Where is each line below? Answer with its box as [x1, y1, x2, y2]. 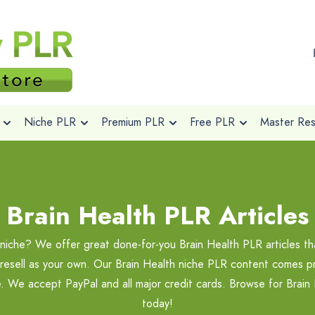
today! [142, 295, 173, 311]
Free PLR [189, 114, 235, 130]
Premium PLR [101, 114, 165, 130]
